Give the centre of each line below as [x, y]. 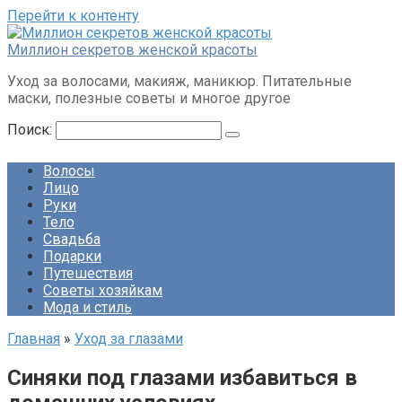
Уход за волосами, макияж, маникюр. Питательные [179, 81]
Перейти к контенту [73, 16]
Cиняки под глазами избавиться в [182, 377]
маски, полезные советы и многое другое [149, 98]
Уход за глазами [129, 339]
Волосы [69, 171]
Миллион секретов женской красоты [132, 50]
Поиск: [31, 130]
